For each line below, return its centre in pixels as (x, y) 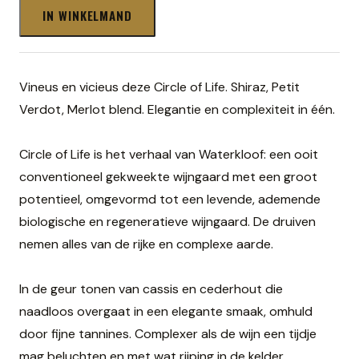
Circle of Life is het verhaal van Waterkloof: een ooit (169, 155)
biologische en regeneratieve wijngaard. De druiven (167, 222)
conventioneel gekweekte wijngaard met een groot (168, 177)
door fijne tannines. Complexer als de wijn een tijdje (168, 334)
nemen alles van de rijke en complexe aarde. (146, 244)
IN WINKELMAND (88, 15)
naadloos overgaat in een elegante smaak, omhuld (166, 312)
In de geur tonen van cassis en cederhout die (151, 289)
